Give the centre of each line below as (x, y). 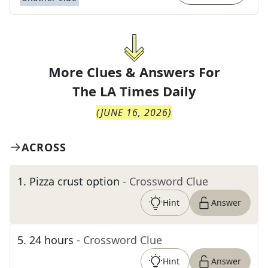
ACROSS (44, 147)
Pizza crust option (74, 181)
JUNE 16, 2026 (134, 112)
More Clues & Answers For (134, 72)
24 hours (51, 240)
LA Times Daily (148, 91)
